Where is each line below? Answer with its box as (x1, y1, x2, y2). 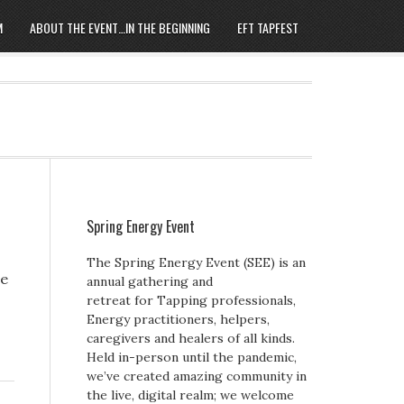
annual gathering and (87, 273, 213, 289)
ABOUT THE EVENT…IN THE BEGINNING (30, 18, 210, 37)
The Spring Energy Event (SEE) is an (87, 254, 306, 271)
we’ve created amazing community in (87, 368, 307, 384)
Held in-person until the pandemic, (87, 349, 297, 365)
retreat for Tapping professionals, (87, 292, 296, 308)
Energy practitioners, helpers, (87, 311, 270, 327)
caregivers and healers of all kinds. (87, 330, 295, 346)
